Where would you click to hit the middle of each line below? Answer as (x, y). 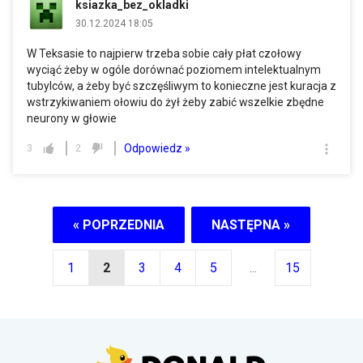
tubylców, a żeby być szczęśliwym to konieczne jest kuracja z (181, 86)
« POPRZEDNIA (119, 224)
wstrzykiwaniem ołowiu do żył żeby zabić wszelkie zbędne (175, 102)
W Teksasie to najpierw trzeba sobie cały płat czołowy (164, 53)
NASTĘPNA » (251, 224)
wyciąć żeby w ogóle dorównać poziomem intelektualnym (174, 70)
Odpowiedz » (157, 148)
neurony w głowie (72, 118)
